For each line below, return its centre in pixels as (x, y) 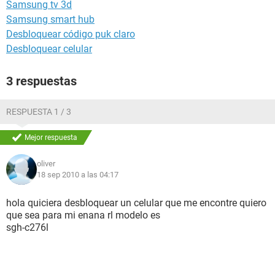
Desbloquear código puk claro (71, 34)
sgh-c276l (27, 227)
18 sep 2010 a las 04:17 (78, 175)
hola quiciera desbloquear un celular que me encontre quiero (136, 203)
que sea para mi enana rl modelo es (83, 215)
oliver (46, 164)
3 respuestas (41, 81)
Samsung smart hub (50, 19)
